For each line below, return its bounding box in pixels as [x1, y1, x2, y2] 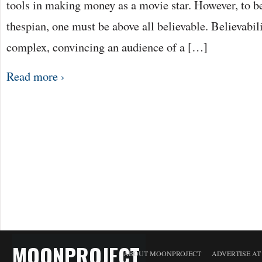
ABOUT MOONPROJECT [123, 249, 201, 258]
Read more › [6, 68, 65, 84]
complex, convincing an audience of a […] [6, 39, 208, 55]
